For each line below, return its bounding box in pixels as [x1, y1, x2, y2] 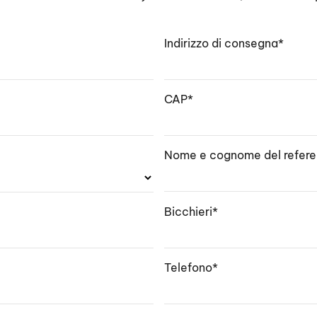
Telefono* [163, 260, 218, 275]
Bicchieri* [163, 204, 218, 219]
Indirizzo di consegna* [163, 36, 284, 50]
